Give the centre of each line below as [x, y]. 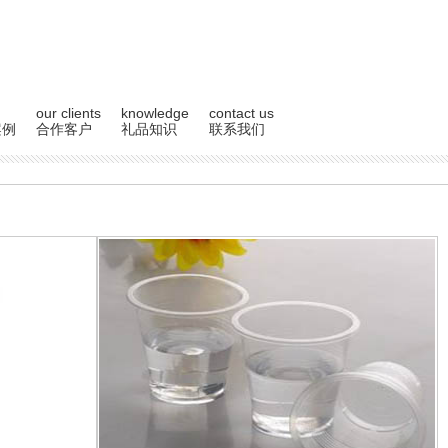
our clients [68, 113]
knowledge [155, 113]
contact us [241, 113]
